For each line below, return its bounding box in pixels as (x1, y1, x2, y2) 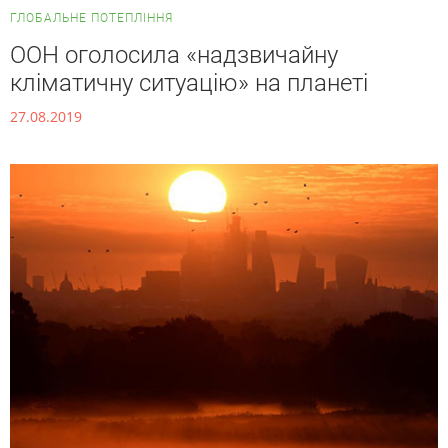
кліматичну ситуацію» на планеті (10, 69, 368, 98)
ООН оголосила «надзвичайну (10, 41, 338, 70)
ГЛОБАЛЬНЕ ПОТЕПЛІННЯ (10, 11, 173, 25)
